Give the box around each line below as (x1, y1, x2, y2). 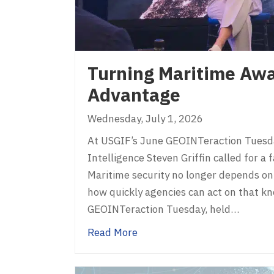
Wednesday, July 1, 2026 (87, 112, 203, 125)
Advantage (87, 83, 180, 106)
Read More (87, 226, 138, 239)
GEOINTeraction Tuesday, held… (87, 202, 239, 216)
